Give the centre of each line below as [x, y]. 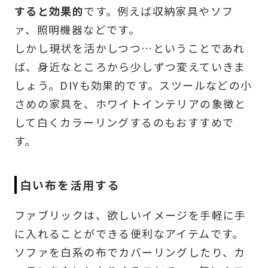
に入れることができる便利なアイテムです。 [129, 233]
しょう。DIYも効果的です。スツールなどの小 [133, 85]
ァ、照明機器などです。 [77, 30]
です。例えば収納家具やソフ [159, 11]
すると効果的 [49, 11]
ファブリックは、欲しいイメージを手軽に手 [130, 214]
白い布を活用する [70, 185]
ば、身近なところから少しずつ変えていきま [130, 67]
